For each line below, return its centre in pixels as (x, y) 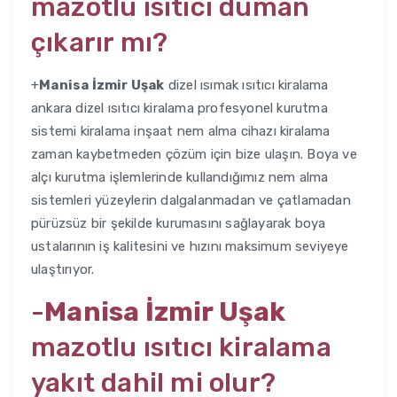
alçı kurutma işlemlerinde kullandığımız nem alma (180, 178)
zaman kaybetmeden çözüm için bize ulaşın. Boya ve (194, 155)
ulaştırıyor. (63, 270)
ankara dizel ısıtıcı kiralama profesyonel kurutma (179, 109)
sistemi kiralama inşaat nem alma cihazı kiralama (181, 132)
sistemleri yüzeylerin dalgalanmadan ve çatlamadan (191, 201)
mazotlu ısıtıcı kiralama (181, 348)
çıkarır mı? (100, 43)
